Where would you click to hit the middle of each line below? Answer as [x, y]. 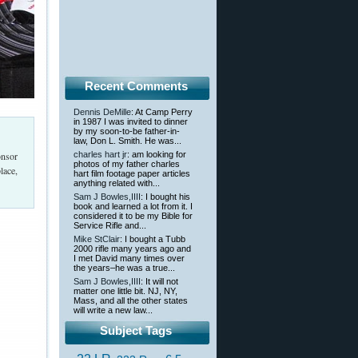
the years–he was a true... [124, 268]
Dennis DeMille [102, 112]
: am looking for [157, 155]
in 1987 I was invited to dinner [131, 122]
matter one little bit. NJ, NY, [125, 291]
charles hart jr [100, 155]
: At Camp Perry [162, 112]
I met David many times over [129, 259]
